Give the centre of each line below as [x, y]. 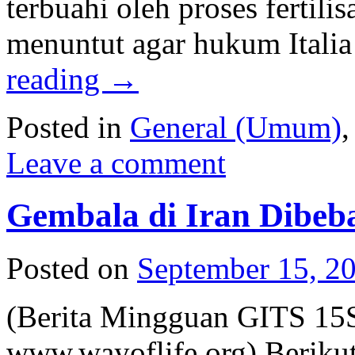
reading [57, 78]
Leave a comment [116, 162]
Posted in [64, 127]
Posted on [68, 269]
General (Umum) [236, 127]
